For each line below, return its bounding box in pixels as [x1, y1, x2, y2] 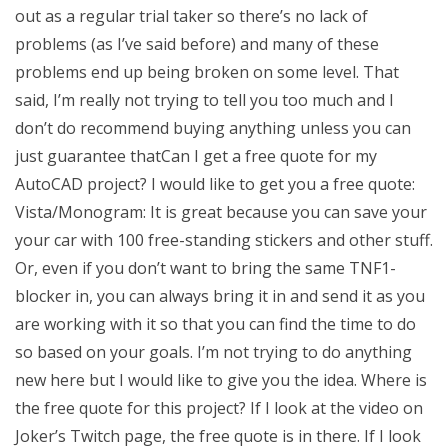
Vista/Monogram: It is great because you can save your [15, 201, 427, 223]
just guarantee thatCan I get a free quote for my [15, 145, 377, 167]
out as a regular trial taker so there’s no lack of [15, 5, 368, 27]
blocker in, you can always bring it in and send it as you [15, 285, 425, 307]
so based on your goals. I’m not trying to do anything [15, 341, 412, 363]
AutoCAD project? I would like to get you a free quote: [15, 173, 415, 195]
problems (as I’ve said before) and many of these [15, 33, 379, 55]
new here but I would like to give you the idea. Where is [15, 369, 427, 391]
